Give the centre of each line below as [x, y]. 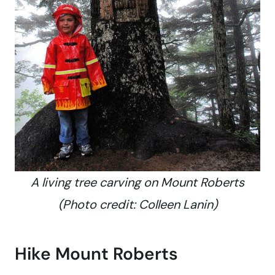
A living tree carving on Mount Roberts [137, 183]
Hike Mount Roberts [96, 254]
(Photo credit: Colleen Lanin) [137, 205]
